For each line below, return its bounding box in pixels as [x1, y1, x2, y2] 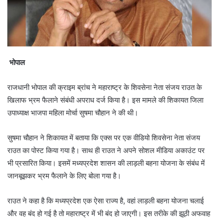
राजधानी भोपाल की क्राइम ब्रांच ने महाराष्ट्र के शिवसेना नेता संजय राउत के [7, 83, 202, 92]
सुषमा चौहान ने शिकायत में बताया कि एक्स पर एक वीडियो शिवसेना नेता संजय [7, 133, 200, 143]
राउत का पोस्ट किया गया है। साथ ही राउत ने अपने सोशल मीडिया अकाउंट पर [7, 146, 205, 155]
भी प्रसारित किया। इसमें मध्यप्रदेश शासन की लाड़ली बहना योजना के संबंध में [7, 158, 205, 168]
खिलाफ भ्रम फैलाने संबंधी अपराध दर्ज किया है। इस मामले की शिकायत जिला [7, 95, 203, 105]
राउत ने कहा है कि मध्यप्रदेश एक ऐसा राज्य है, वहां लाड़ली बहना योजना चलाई [7, 196, 204, 206]
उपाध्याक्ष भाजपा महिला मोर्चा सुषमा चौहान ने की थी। [7, 108, 138, 118]
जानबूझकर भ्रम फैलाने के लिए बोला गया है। [7, 171, 121, 181]
